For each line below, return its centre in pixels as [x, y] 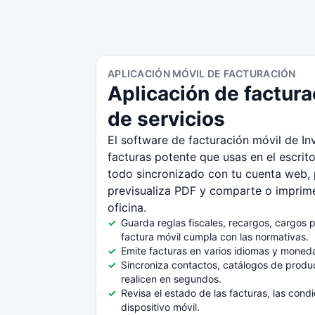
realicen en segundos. [172, 279]
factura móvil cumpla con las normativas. [215, 237]
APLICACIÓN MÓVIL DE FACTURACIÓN [202, 73]
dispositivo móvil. [161, 307]
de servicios [166, 119]
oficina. [127, 207]
